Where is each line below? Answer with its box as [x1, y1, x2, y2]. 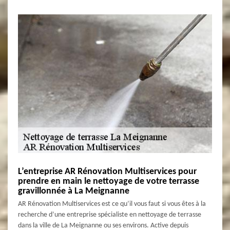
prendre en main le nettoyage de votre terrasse [18, 176, 199, 186]
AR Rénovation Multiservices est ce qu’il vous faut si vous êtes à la [18, 200, 206, 208]
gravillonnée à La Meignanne [18, 186, 129, 196]
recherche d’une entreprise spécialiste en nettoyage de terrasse [18, 210, 201, 219]
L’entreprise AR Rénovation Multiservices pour [18, 166, 197, 177]
